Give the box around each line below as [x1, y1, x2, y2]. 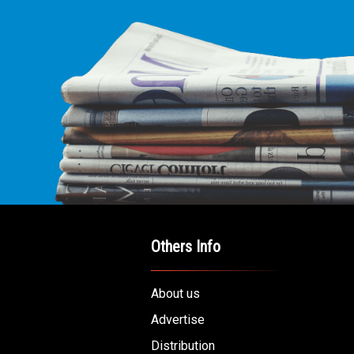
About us [151, 286, 200, 301]
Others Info [151, 237, 220, 256]
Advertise [151, 312, 205, 327]
